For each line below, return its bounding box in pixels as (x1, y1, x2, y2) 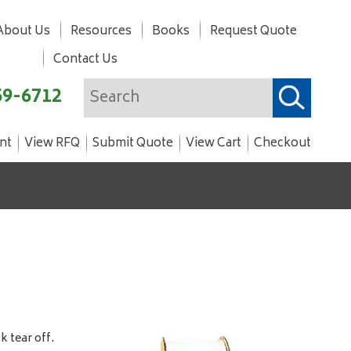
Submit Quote (92, 133, 173, 154)
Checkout (254, 133, 311, 154)
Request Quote (209, 21, 297, 42)
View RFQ (24, 133, 80, 154)
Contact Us (53, 49, 118, 71)
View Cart (186, 133, 241, 154)
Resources (70, 21, 132, 42)
